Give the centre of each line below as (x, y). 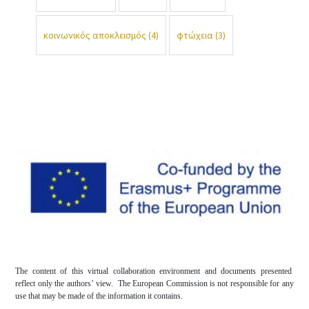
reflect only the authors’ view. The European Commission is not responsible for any (154, 284)
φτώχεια (195, 35)
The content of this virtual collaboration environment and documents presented (154, 271)
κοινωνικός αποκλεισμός (95, 35)
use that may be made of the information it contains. (99, 296)
